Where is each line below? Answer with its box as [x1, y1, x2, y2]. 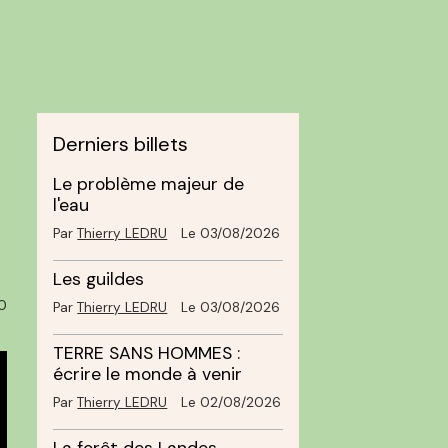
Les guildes [53, 268, 145, 290]
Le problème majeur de [53, 173, 245, 195]
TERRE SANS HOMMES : [53, 342, 241, 364]
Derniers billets [53, 131, 189, 157]
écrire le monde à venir [53, 363, 243, 385]
